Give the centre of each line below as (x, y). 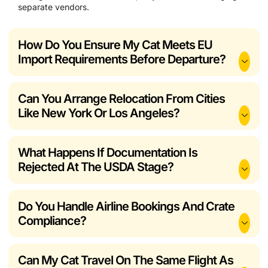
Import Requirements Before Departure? (122, 59)
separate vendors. (54, 7)
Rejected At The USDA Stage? (96, 167)
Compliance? (52, 220)
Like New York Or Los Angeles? (99, 113)
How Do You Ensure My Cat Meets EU (115, 45)
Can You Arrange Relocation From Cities (121, 98)
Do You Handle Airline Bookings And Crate (126, 206)
